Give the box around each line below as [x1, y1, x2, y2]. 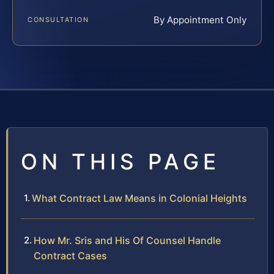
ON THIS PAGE [21, 149, 220, 175]
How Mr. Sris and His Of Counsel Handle [34, 234, 221, 247]
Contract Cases [34, 250, 107, 262]
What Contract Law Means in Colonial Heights [32, 192, 247, 205]
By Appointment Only [154, 14, 246, 26]
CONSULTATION [28, 15, 89, 24]
